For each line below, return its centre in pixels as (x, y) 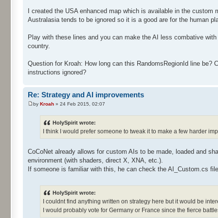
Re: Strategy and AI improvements (86, 94)
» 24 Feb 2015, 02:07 (80, 104)
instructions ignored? (57, 72)
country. (39, 46)
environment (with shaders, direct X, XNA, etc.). (95, 161)
